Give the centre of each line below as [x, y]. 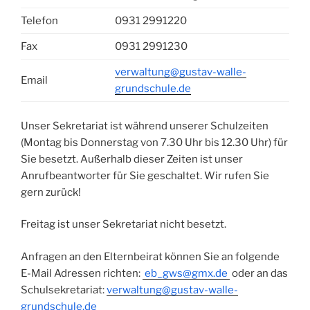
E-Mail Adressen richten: [82, 273]
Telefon [39, 21]
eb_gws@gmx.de [186, 273]
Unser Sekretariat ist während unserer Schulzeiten [145, 126]
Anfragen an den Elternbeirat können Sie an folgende [150, 256]
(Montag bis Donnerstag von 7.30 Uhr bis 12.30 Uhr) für [154, 142]
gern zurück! [51, 192]
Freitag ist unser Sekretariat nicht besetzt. [124, 224]
